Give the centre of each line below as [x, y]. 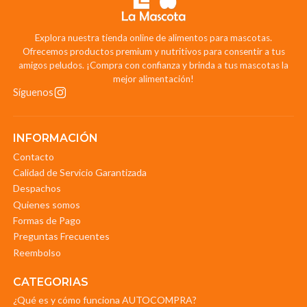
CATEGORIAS [50, 282]
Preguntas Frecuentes [61, 236]
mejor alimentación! [153, 79]
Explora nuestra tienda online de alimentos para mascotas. [153, 38]
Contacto [33, 156]
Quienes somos [46, 204]
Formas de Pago [47, 221]
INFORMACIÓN [55, 138]
